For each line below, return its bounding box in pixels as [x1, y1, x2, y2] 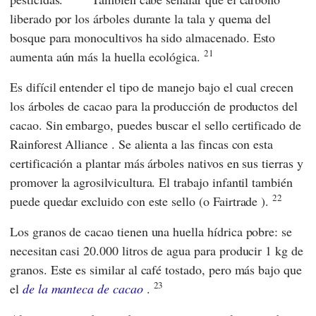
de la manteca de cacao [22, 279, 143, 297]
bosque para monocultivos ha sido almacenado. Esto [10, 28, 276, 46]
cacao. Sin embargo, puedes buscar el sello [10, 116, 232, 133]
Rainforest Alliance [10, 135, 108, 152]
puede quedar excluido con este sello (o [10, 192, 213, 209]
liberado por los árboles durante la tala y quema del [10, 9, 272, 27]
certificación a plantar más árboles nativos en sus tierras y [10, 154, 303, 171]
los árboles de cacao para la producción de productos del [10, 97, 298, 114]
